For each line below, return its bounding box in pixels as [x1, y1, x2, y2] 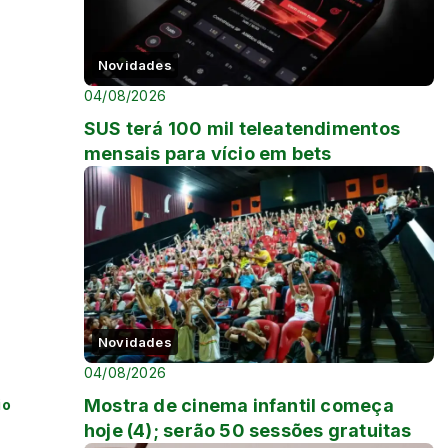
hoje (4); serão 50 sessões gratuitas [84, 420, 412, 442]
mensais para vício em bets [84, 143, 332, 165]
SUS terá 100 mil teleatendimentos [84, 118, 400, 140]
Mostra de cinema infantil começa [84, 395, 394, 417]
